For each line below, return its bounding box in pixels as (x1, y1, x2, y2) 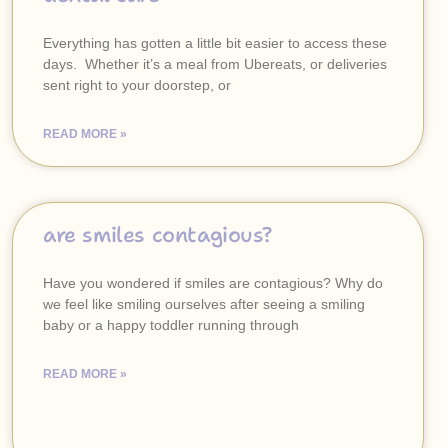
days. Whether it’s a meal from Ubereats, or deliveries (43, 56, 387, 72)
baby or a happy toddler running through (43, 317, 299, 333)
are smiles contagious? (43, 221, 272, 249)
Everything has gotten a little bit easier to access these (43, 35, 387, 51)
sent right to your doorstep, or (43, 77, 231, 93)
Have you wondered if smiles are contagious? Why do (43, 275, 383, 291)
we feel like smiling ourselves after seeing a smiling (43, 296, 365, 312)
